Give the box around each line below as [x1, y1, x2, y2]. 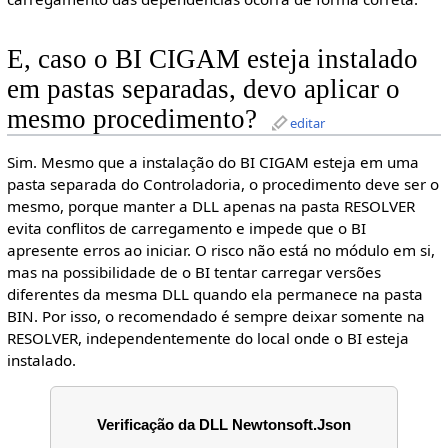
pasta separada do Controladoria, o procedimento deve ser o [6, 174, 439, 195]
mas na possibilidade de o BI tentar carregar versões [6, 262, 381, 283]
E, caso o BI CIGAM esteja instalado [6, 43, 418, 74]
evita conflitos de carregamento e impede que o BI [6, 218, 366, 239]
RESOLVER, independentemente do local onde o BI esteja [6, 328, 409, 349]
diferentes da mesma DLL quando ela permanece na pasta [6, 284, 423, 305]
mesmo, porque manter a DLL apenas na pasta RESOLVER [6, 196, 415, 217]
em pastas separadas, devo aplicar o [6, 73, 400, 104]
